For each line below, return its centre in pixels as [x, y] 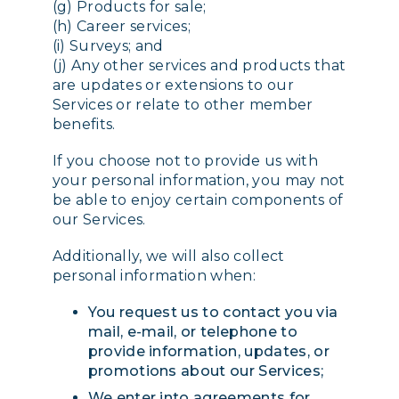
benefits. [84, 124]
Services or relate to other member [183, 104]
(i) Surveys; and [108, 45]
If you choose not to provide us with [185, 160]
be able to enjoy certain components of [198, 199]
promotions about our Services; [206, 371]
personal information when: [154, 276]
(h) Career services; [121, 26]
